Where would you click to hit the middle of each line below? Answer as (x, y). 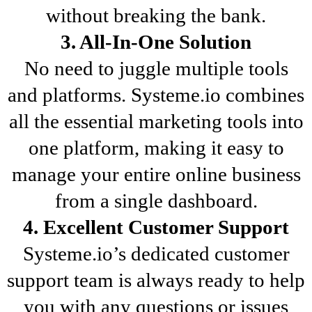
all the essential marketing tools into (156, 121)
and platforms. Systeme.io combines (156, 94)
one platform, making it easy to (156, 147)
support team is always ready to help (156, 280)
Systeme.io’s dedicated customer (156, 253)
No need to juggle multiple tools (156, 68)
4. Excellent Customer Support (156, 227)
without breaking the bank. (156, 15)
